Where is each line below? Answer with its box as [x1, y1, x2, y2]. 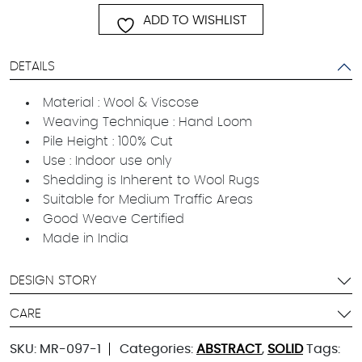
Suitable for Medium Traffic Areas [43, 192, 253, 206]
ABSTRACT [196, 342, 262, 356]
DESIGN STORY [10, 274, 97, 288]
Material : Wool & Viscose [43, 95, 203, 109]
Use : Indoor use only [43, 154, 171, 167]
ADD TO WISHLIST [143, 13, 246, 27]
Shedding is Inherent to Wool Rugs [43, 173, 259, 187]
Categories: [120, 342, 196, 356]
